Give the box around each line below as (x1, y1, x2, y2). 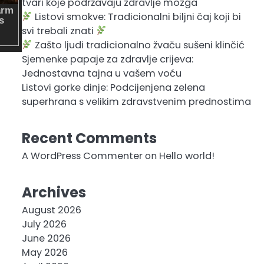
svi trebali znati (21, 24, 96, 38)
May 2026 (21, 246, 68, 259)
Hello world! (159, 149, 214, 163)
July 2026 (21, 217, 67, 231)
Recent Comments (21, 128, 157, 148)
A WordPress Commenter (21, 149, 143, 163)
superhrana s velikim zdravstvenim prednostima (21, 95, 251, 108)
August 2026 (21, 203, 81, 217)
